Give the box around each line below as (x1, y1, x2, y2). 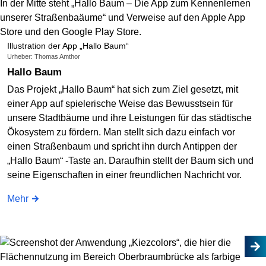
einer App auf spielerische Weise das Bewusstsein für (7, 99, 233, 109)
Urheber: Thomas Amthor (7, 52, 80, 60)
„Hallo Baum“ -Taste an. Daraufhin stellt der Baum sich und (7, 156, 254, 166)
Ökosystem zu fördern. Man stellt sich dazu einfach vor (7, 127, 235, 138)
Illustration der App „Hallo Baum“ (7, 41, 129, 51)
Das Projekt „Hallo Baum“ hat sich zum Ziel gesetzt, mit (7, 84, 238, 95)
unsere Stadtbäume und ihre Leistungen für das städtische (7, 113, 252, 123)
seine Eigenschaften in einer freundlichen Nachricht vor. (7, 170, 242, 180)
